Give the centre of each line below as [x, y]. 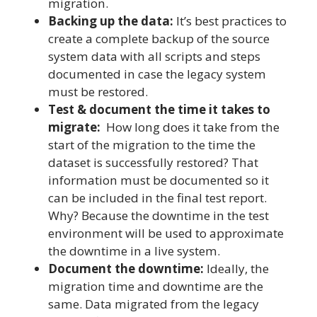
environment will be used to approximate [166, 233]
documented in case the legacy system [157, 74]
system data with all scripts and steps [154, 56]
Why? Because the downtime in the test [158, 215]
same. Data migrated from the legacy [154, 304]
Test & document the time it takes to [159, 109]
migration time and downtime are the [156, 286]
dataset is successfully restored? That [153, 162]
